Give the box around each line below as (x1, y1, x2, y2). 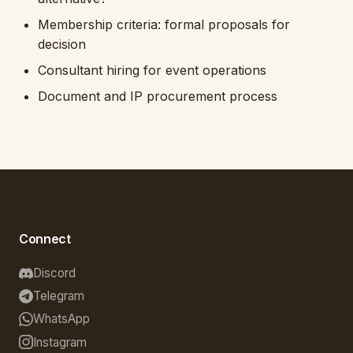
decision (38, 36, 86, 52)
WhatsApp (33, 311, 90, 327)
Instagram (33, 334, 87, 350)
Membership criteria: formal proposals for (38, 17, 290, 32)
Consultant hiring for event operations (38, 62, 266, 78)
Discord (33, 266, 76, 281)
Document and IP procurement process (38, 88, 277, 104)
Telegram (33, 288, 84, 304)
